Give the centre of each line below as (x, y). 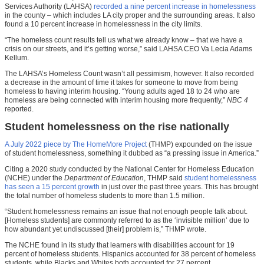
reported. (19, 109)
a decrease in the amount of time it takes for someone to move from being (121, 83)
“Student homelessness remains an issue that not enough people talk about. (126, 212)
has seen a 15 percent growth (52, 187)
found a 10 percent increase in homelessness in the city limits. (103, 24)
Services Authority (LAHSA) (49, 7)
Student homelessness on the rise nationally (117, 127)
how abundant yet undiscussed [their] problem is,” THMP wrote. (105, 230)
